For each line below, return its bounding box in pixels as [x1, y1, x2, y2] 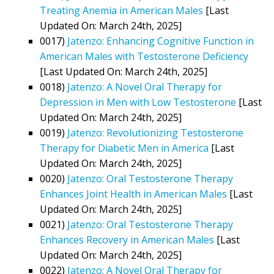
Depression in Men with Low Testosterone [40, 95, 236, 109]
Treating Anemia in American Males [40, 3, 203, 17]
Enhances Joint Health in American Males [40, 187, 227, 201]
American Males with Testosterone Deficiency [40, 49, 248, 63]
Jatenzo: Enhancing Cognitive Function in [67, 34, 254, 48]
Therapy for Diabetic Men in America [40, 141, 209, 155]
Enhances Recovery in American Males [40, 232, 214, 246]
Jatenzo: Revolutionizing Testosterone [67, 125, 243, 139]
